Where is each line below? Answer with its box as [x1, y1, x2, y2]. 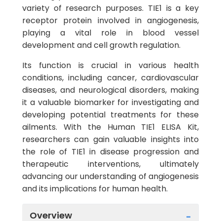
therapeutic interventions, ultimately [22, 158, 199, 170]
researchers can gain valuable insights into [22, 134, 199, 145]
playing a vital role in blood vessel [22, 27, 199, 38]
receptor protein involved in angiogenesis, [22, 15, 199, 26]
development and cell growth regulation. [22, 39, 181, 51]
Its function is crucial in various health [22, 60, 199, 71]
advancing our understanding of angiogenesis [22, 171, 199, 182]
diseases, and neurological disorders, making [22, 84, 199, 96]
